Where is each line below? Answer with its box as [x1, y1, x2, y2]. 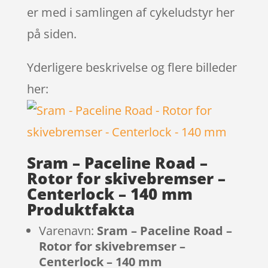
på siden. [26, 25, 77, 42]
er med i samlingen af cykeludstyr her [26, 4, 234, 20]
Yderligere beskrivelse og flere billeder [26, 59, 237, 75]
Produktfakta [26, 198, 135, 220]
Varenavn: [38, 222, 97, 239]
